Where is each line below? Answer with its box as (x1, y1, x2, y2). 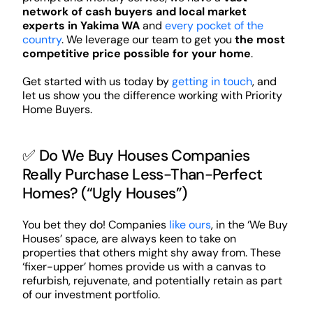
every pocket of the (164, 17, 263, 33)
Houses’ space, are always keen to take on (22, 231, 236, 246)
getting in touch (171, 73, 252, 89)
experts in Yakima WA (22, 17, 140, 33)
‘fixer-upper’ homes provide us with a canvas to (22, 259, 265, 274)
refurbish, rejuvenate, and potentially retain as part (22, 272, 282, 288)
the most (234, 31, 285, 47)
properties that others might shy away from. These (22, 245, 281, 260)
